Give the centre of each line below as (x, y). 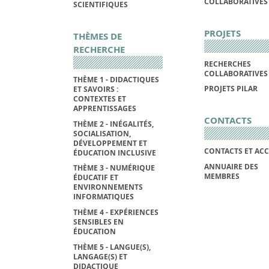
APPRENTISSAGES (105, 109)
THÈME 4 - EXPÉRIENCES (116, 212)
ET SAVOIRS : (96, 89)
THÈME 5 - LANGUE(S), (112, 247)
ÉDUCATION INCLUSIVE (115, 153)
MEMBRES (222, 176)
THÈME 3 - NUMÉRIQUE (114, 168)
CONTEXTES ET (100, 99)
